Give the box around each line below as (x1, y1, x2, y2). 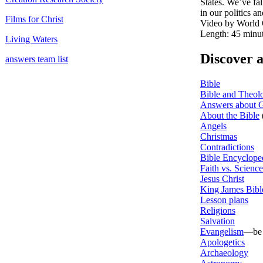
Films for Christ (5, 14, 63, 25)
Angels (200, 120, 227, 131)
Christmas (200, 131, 237, 141)
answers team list (5, 54, 68, 65)
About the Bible (200, 110, 259, 120)
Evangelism (200, 226, 244, 237)
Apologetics (200, 237, 245, 247)
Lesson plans (200, 194, 248, 205)
